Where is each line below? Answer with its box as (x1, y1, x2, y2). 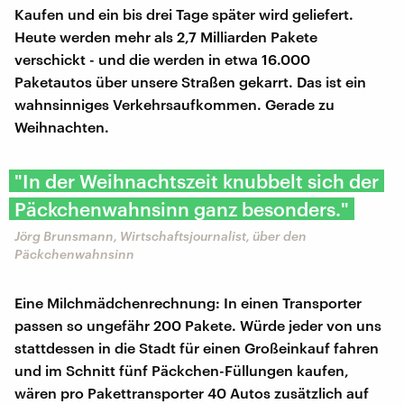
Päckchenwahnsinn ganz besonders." (14, 197, 349, 220)
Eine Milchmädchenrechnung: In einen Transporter (14, 293, 362, 311)
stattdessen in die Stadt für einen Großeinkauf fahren (14, 338, 379, 356)
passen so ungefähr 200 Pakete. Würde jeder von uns (14, 316, 381, 334)
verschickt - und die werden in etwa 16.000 (14, 50, 310, 68)
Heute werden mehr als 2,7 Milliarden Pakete (14, 27, 317, 45)
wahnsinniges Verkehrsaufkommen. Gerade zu (14, 95, 335, 113)
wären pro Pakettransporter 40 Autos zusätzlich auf (14, 383, 369, 401)
